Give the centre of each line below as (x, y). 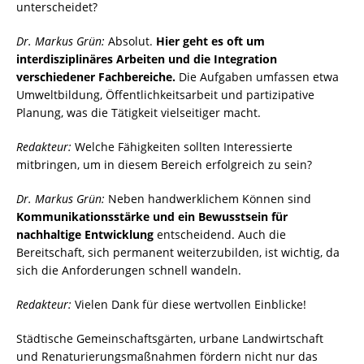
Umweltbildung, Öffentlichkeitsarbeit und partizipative (165, 95)
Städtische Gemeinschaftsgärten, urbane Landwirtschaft (170, 339)
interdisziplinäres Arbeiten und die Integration (147, 59)
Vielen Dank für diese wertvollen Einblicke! (189, 305)
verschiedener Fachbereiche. (96, 77)
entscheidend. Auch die (220, 235)
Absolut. (130, 41)
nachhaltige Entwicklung (85, 235)
